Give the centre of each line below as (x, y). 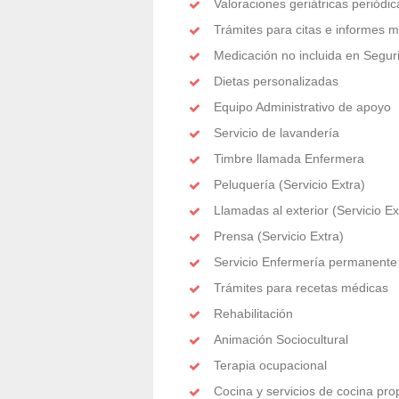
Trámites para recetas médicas (301, 288)
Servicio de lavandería (277, 133)
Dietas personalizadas (276, 81)
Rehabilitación (253, 313)
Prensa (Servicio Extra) (279, 236)
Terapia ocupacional (270, 365)
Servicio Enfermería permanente (305, 262)
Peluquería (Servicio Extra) (289, 184)
